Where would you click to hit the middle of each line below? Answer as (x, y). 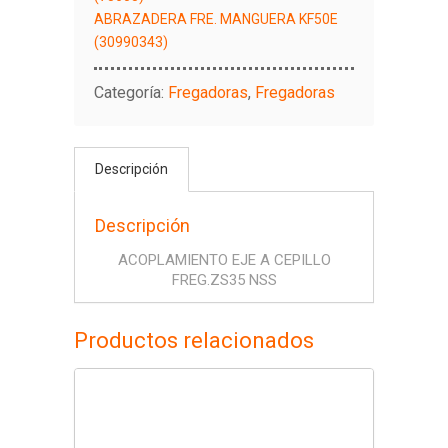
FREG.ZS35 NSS (224, 280)
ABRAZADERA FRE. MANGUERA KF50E (216, 19)
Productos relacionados (194, 340)
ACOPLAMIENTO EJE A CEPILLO (224, 260)
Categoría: (131, 92)
